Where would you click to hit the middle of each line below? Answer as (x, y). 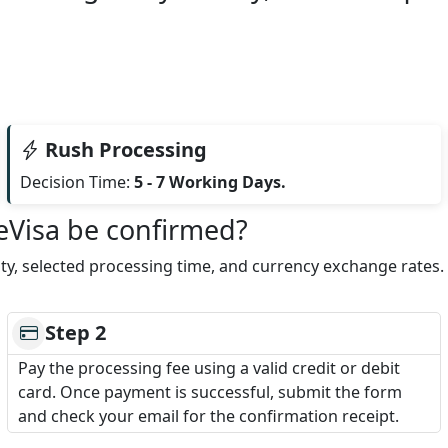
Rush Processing (124, 149)
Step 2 (76, 333)
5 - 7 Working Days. (210, 182)
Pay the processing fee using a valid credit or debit (209, 367)
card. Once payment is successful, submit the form (210, 391)
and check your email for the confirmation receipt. (209, 415)
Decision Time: (77, 182)
